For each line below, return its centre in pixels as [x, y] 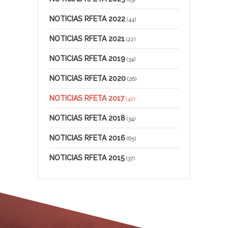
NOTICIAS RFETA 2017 [87, 98]
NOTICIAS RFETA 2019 [87, 58]
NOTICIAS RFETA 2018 [87, 118]
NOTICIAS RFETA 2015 [87, 158]
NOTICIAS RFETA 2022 [87, 19]
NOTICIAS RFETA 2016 [87, 138]
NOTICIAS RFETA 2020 [88, 78]
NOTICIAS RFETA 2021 [87, 38]
